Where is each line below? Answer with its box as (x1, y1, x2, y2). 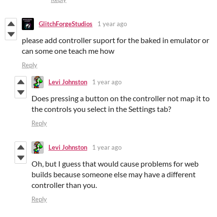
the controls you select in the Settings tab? (31, 104, 171, 113)
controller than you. (31, 180, 97, 189)
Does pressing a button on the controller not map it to (31, 93, 210, 103)
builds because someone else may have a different (31, 169, 196, 179)
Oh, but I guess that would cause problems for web (31, 158, 199, 168)
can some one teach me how (22, 46, 114, 55)
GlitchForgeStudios (39, 20, 93, 28)
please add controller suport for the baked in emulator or (22, 35, 209, 45)
